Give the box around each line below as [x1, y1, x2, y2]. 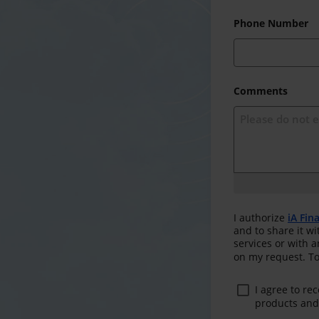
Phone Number [234, 16, 308, 30]
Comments [234, 84, 288, 98]
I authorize [234, 211, 288, 224]
